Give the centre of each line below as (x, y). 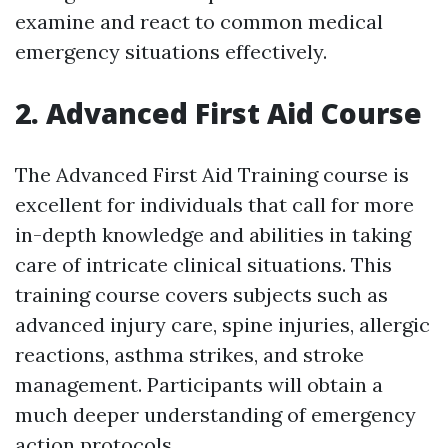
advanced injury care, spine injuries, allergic (222, 324)
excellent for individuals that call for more (214, 204)
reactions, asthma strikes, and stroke (189, 354)
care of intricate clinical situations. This (203, 264)
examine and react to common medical (199, 21)
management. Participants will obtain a (199, 384)
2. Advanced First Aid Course (218, 113)
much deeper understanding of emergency (215, 414)
